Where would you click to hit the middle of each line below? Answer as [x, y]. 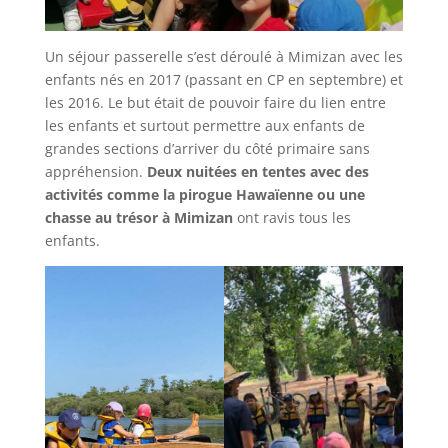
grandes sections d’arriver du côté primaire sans [207, 148]
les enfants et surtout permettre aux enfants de [204, 125]
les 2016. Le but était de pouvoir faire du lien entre [215, 102]
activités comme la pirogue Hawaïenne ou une [204, 194]
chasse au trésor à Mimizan [138, 217]
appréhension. [93, 171]
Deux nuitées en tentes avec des [255, 171]
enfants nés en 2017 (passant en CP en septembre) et [223, 79]
